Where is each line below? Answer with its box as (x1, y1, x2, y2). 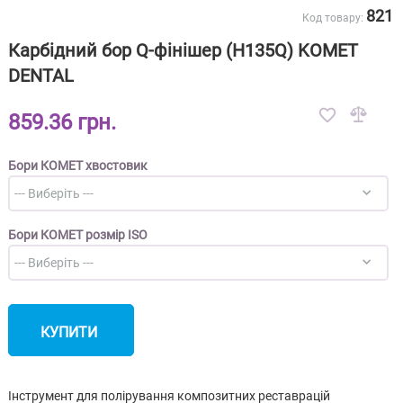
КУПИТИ (40, 323, 98, 341)
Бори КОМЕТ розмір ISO (7, 227, 148, 242)
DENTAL (7, 64, 74, 86)
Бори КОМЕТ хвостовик (7, 157, 148, 173)
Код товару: (301, 11, 366, 24)
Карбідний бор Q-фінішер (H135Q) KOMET (7, 39, 358, 61)
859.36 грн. (7, 109, 121, 135)
